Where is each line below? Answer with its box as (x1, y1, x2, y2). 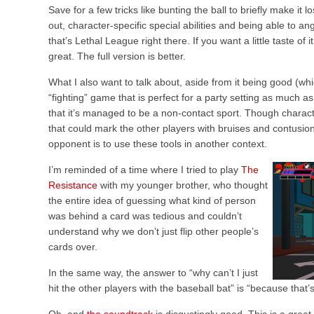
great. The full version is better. (48, 50, 186, 62)
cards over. (48, 241, 97, 253)
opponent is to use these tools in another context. (48, 138, 267, 150)
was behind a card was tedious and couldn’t (48, 210, 242, 222)
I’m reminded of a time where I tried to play (48, 164, 241, 176)
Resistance (48, 179, 97, 191)
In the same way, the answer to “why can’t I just (48, 267, 258, 279)
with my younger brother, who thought (97, 179, 268, 191)
